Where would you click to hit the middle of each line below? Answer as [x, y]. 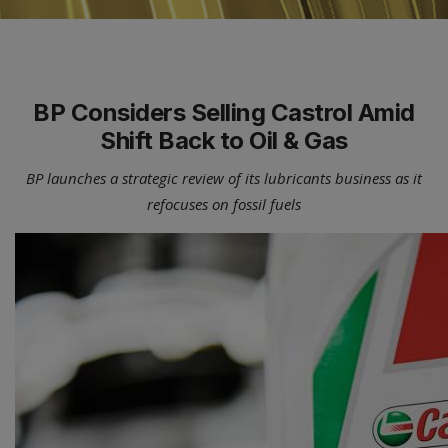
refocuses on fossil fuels [224, 204]
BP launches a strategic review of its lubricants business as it [224, 178]
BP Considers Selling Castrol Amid [224, 113]
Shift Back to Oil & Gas [224, 141]
